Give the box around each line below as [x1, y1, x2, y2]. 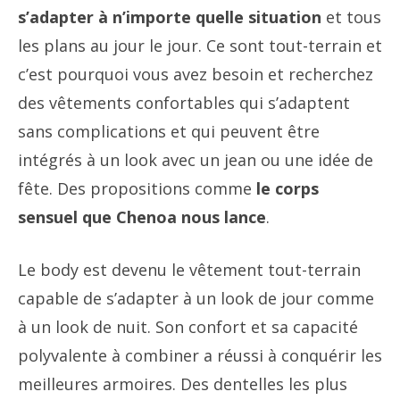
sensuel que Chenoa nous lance [18, 206, 266, 228]
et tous [321, 6, 381, 28]
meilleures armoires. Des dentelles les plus [18, 373, 347, 395]
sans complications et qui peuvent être [18, 121, 320, 142]
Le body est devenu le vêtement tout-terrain [18, 259, 361, 280]
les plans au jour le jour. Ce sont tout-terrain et [18, 35, 382, 56]
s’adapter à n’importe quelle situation [18, 6, 321, 28]
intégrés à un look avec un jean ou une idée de [18, 149, 373, 171]
